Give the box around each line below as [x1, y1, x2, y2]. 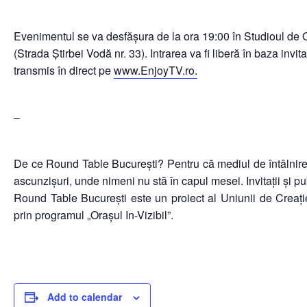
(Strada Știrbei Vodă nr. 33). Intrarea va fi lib [14, 45, 224, 61]
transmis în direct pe [14, 62, 114, 78]
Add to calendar [47, 290, 122, 304]
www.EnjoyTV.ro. [114, 62, 197, 78]
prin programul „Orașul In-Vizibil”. [14, 207, 173, 223]
